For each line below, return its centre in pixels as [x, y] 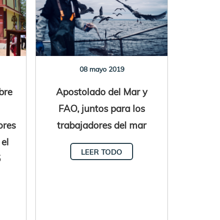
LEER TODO [102, 152]
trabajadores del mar [102, 125]
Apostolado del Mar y [102, 91]
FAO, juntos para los [102, 108]
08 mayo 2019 [102, 69]
